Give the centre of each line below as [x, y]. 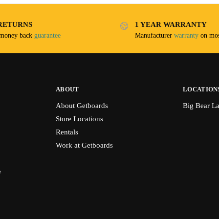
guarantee [47, 35]
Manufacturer [154, 35]
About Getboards [82, 105]
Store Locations [79, 119]
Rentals [67, 132]
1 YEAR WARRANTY [171, 25]
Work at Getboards [84, 145]
